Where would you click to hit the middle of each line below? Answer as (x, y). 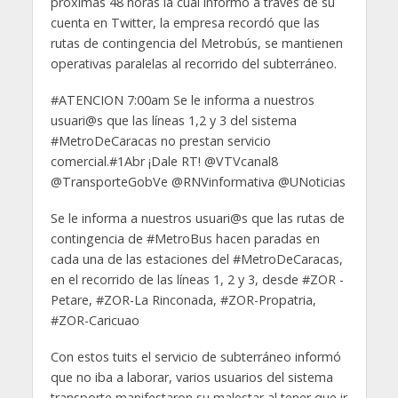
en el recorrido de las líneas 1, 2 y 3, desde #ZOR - (197, 279)
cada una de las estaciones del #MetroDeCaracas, (196, 259)
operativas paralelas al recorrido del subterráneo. (193, 64)
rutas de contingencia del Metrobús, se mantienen (196, 43)
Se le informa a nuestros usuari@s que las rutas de (197, 218)
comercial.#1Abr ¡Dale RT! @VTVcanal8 (164, 161)
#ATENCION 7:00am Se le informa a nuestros (182, 99)
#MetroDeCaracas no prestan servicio (160, 140)
